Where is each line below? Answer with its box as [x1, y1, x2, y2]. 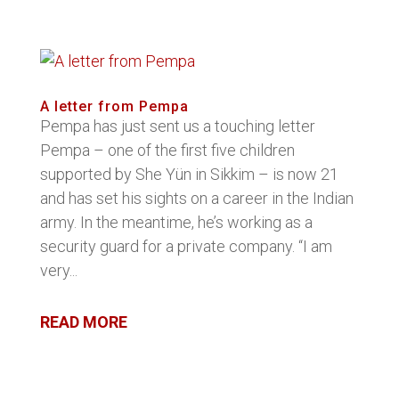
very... [39, 261, 77, 280]
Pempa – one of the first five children [39, 141, 295, 159]
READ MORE [39, 313, 127, 331]
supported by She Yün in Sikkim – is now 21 [39, 165, 338, 183]
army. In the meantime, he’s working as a [39, 213, 313, 232]
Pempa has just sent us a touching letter [39, 117, 315, 135]
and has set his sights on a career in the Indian [39, 189, 354, 208]
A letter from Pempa [39, 98, 189, 115]
